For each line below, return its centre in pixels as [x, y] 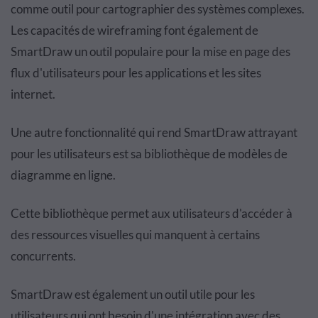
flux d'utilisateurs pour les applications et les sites [136, 72]
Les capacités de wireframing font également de [135, 30]
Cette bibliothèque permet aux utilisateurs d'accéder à [152, 213]
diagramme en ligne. [63, 175]
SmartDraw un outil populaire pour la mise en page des [150, 51]
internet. [33, 94]
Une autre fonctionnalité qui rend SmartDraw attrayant [154, 132]
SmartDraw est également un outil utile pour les [133, 294]
